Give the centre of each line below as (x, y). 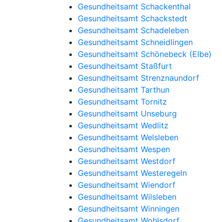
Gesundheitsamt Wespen (124, 149)
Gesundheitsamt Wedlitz (123, 125)
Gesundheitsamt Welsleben (128, 137)
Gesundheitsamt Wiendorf (127, 185)
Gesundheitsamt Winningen (129, 209)
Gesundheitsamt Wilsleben (127, 197)
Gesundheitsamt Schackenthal (134, 6)
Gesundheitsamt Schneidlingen (135, 42)
